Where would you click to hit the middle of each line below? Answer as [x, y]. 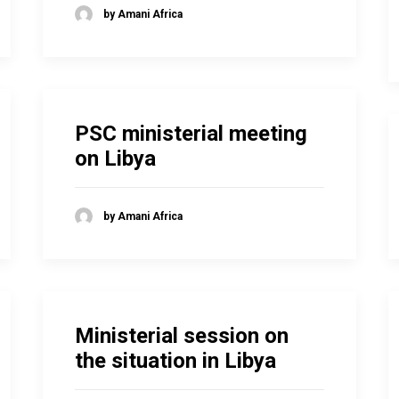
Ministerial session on [182, 336]
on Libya [115, 159]
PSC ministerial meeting [191, 134]
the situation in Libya [175, 361]
